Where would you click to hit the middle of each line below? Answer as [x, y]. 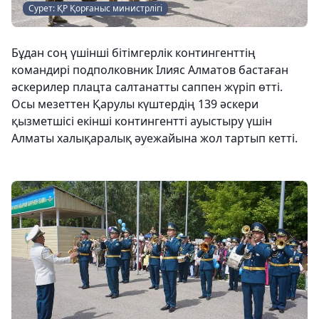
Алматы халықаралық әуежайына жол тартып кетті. [155, 138]
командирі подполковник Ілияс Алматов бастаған [150, 70]
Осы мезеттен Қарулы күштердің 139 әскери [135, 104]
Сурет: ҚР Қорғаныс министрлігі [95, 8]
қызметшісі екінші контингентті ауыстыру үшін [142, 121]
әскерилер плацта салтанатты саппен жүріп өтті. [147, 87]
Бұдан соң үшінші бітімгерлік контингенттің [134, 53]
